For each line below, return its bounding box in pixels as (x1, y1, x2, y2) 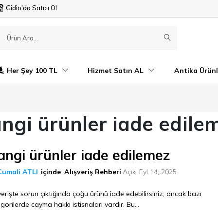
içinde (41, 167, 61, 176)
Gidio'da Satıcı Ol (6, 4, 57, 12)
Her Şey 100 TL (7, 66, 60, 75)
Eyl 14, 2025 (139, 167, 177, 176)
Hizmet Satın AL (88, 66, 146, 75)
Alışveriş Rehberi (64, 167, 122, 176)
